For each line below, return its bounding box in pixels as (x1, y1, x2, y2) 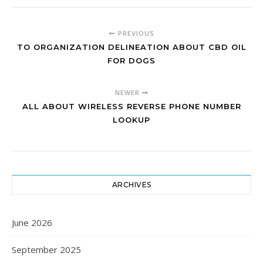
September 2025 (12, 244, 81, 255)
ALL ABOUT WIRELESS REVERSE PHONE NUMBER (22, 102, 241, 111)
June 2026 (12, 217, 52, 228)
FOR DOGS (107, 56, 156, 65)
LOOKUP (113, 115, 150, 124)
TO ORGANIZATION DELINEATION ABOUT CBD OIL (16, 42, 247, 52)
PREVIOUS (115, 29, 154, 38)
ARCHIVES (112, 180, 151, 189)
